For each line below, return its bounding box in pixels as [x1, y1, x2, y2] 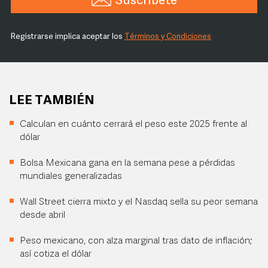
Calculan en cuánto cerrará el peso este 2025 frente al [20, 120, 247, 129]
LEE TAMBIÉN [9, 95, 95, 107]
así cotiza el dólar [20, 249, 92, 259]
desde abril [20, 211, 65, 220]
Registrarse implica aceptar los [11, 33, 124, 41]
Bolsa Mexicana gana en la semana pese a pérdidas [20, 159, 235, 168]
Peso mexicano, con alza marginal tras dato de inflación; [20, 236, 252, 246]
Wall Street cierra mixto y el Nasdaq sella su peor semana [20, 197, 258, 207]
